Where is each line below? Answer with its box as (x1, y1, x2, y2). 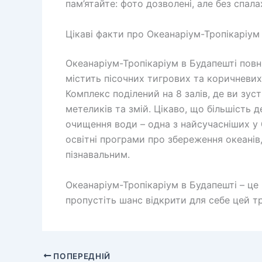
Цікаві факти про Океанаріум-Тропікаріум (65, 27, 260, 40)
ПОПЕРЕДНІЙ (51, 251, 111, 261)
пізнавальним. (65, 148, 130, 160)
